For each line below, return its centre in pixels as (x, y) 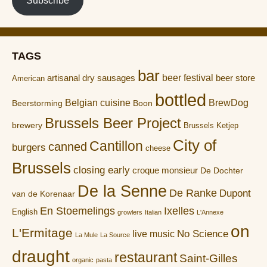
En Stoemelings (77, 211)
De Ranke (193, 193)
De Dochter (222, 170)
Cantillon (116, 146)
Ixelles (179, 211)
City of (195, 145)
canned (68, 146)
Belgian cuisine (98, 102)
